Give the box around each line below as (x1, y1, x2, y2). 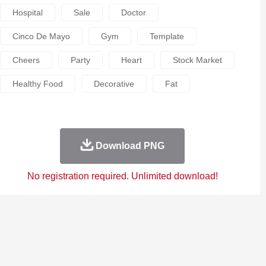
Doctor (121, 8, 146, 17)
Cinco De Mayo (12, 31, 70, 41)
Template (149, 31, 184, 41)
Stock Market (172, 55, 222, 65)
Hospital (12, 8, 43, 17)
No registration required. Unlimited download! (27, 171, 218, 181)
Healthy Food (12, 79, 63, 88)
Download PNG (95, 141, 164, 151)
